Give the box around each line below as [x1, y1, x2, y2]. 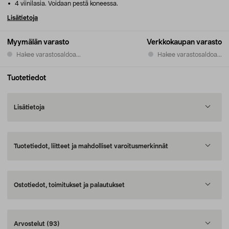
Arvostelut [14, 221, 47, 227]
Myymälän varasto [7, 39, 69, 46]
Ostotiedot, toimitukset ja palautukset [14, 182, 125, 188]
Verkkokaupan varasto [147, 39, 222, 46]
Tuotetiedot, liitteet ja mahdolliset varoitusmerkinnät [14, 143, 168, 149]
